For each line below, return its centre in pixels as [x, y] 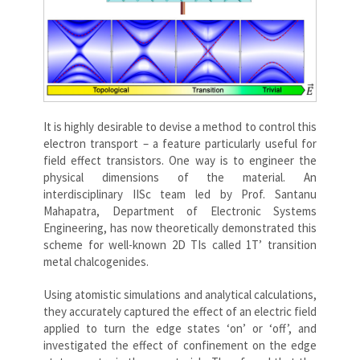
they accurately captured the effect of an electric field [180, 312]
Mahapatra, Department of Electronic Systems [180, 211]
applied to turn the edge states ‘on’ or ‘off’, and [180, 329]
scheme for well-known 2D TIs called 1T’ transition [180, 245]
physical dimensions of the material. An [180, 178]
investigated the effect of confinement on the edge [180, 346]
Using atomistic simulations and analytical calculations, [180, 295]
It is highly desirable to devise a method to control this [180, 127]
